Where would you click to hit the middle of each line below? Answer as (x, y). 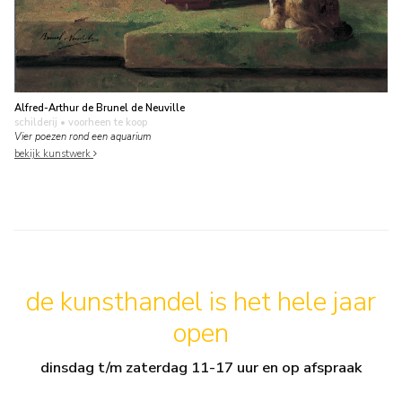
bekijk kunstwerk (54, 153)
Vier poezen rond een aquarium (83, 137)
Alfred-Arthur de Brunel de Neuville (100, 108)
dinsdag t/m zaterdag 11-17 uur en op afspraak (201, 367)
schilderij (36, 122)
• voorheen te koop (102, 122)
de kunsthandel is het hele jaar (201, 301)
